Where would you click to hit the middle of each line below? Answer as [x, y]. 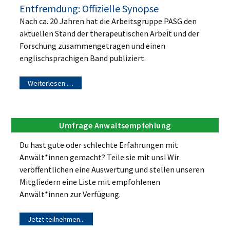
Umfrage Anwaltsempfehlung [115, 125]
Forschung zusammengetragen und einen [93, 45]
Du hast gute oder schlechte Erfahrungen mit [99, 145]
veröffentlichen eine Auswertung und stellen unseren [112, 169]
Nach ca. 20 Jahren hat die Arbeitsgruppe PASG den [108, 21]
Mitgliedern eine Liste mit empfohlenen [90, 181]
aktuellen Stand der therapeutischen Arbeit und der [110, 33]
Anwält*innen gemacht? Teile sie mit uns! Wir [100, 157]
